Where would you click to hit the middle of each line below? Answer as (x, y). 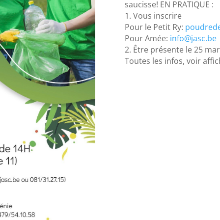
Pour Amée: (147, 39)
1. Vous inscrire (154, 16)
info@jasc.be (193, 39)
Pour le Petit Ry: (155, 27)
